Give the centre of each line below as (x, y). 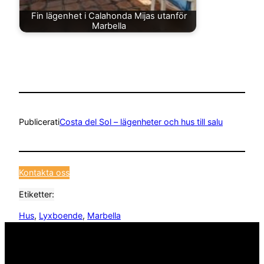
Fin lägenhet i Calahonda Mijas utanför (109, 16)
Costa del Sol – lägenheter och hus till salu (141, 121)
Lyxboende (61, 215)
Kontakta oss (44, 173)
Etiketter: (37, 194)
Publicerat (38, 121)
